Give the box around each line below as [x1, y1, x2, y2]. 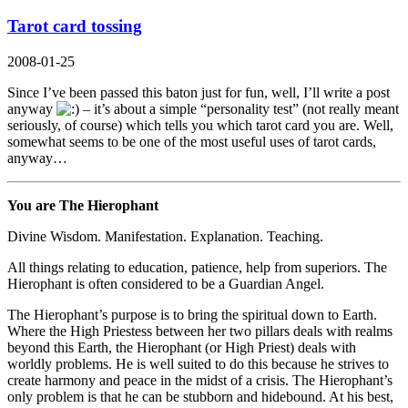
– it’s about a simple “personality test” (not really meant [79, 101, 399, 117]
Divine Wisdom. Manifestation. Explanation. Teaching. [7, 229, 323, 245]
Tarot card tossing [7, 16, 142, 36]
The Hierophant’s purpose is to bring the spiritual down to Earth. [7, 307, 377, 323]
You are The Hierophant [7, 198, 158, 214]
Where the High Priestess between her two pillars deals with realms [7, 323, 393, 340]
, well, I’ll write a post [264, 85, 390, 101]
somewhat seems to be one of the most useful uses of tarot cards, [7, 134, 376, 150]
